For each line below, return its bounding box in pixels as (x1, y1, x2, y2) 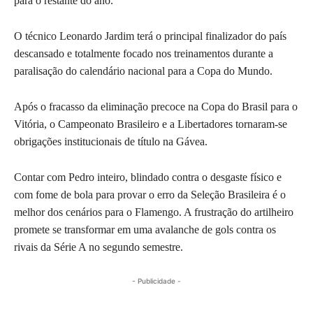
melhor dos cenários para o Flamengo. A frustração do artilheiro (14, 205, 293, 218)
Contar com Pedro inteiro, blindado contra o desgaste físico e (14, 170, 282, 183)
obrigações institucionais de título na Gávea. (14, 135, 208, 147)
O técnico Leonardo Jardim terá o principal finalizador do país (14, 29, 286, 42)
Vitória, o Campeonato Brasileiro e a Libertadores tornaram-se (14, 117, 287, 130)
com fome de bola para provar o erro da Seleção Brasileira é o (14, 188, 286, 201)
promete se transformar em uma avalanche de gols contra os (14, 223, 276, 235)
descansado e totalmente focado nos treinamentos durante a (14, 47, 273, 59)
